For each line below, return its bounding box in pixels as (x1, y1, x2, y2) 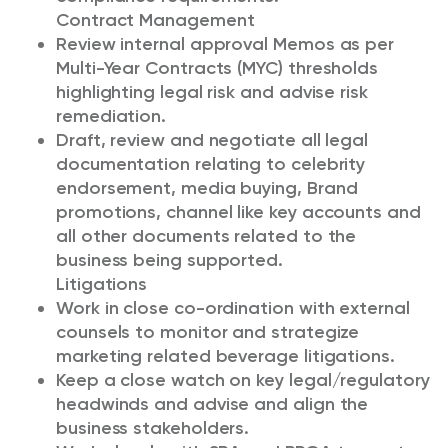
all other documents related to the (56, 225, 357, 247)
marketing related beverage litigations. (56, 345, 395, 367)
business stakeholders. (56, 417, 250, 439)
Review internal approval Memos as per (56, 33, 395, 55)
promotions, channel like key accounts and (56, 201, 421, 223)
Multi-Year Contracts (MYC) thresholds (56, 57, 379, 79)
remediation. (56, 105, 167, 127)
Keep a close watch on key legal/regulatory (56, 369, 430, 391)
